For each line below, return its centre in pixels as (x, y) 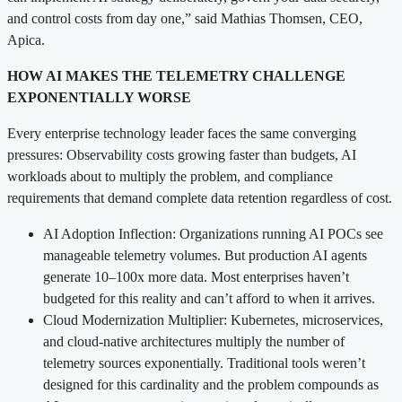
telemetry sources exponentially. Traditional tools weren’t (204, 363)
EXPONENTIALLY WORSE (99, 97)
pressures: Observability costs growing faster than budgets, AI (182, 154)
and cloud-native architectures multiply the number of (194, 341)
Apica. (26, 39)
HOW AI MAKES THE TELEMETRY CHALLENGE (176, 75)
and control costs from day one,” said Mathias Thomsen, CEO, (185, 18)
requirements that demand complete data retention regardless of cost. (200, 197)
